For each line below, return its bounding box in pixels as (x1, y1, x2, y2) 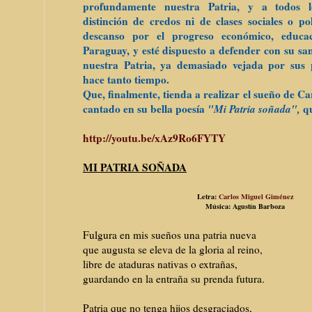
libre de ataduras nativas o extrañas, (83, 257, 237, 272)
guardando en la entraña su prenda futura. (83, 272, 265, 286)
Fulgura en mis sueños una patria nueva (83, 228, 256, 242)
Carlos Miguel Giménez (218, 191, 294, 203)
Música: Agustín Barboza (205, 201, 285, 212)
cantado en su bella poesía (83, 101, 208, 117)
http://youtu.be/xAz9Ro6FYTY (83, 130, 226, 146)
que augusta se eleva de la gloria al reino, (83, 242, 263, 257)
